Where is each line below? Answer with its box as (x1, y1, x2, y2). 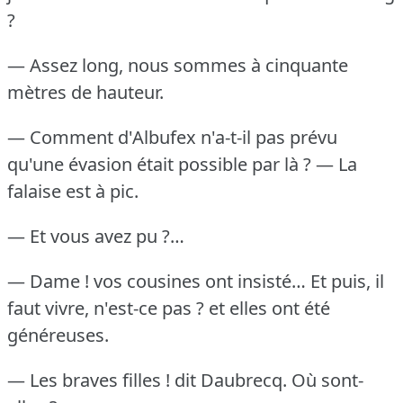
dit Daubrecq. (175, 367, 287, 392)
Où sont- (291, 367, 363, 392)
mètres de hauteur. (7, 79, 164, 104)
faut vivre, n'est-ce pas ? (7, 295, 204, 320)
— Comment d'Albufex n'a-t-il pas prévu (7, 124, 337, 149)
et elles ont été (209, 295, 330, 320)
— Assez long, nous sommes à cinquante (7, 52, 348, 77)
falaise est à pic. (7, 178, 139, 203)
